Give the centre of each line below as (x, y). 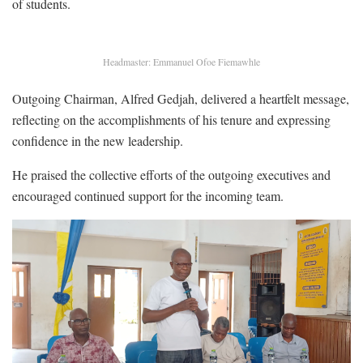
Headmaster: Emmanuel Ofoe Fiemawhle (181, 61)
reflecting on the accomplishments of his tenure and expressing (171, 119)
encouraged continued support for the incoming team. (148, 195)
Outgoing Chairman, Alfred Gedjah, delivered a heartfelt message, (181, 98)
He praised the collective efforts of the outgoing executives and (171, 174)
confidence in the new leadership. (98, 140)
